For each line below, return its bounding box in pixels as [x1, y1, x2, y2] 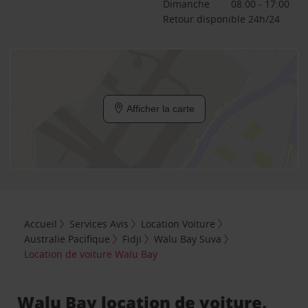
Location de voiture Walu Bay [24, 247, 158, 261]
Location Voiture [141, 217, 216, 230]
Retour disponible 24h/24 [162, 12, 280, 25]
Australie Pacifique [24, 232, 111, 245]
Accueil [24, 217, 58, 230]
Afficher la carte [123, 103, 195, 114]
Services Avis [69, 217, 129, 230]
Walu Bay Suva [154, 232, 222, 245]
